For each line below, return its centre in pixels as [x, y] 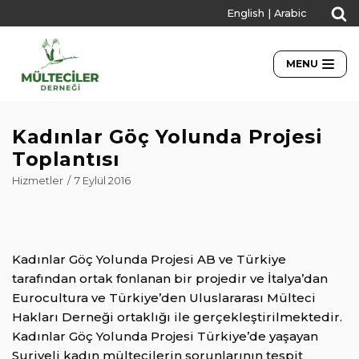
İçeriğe [38, 17]
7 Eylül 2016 [103, 181]
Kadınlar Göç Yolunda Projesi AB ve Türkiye [149, 260]
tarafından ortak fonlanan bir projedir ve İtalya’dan [170, 279]
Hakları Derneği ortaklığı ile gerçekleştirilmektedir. [177, 317]
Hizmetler [38, 181]
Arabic [290, 13]
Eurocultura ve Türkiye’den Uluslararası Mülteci [164, 298]
